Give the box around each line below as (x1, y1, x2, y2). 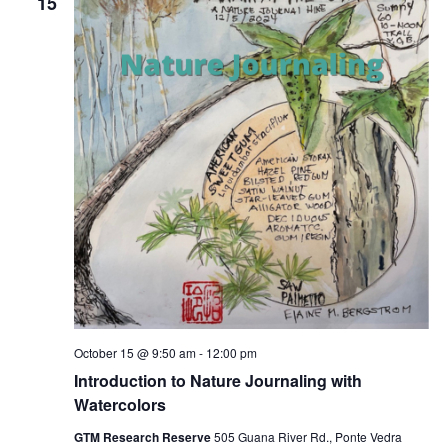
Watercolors (73, 393, 166, 417)
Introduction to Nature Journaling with (73, 369, 362, 393)
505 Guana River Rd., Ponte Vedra (213, 428, 402, 446)
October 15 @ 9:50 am (73, 344, 196, 362)
